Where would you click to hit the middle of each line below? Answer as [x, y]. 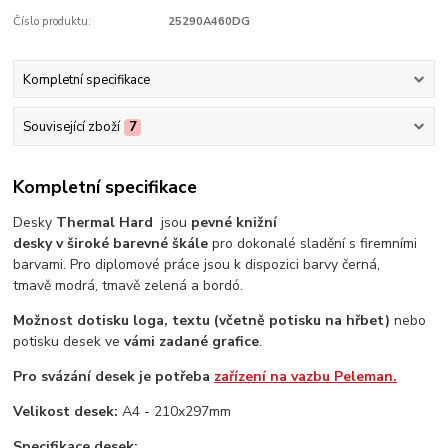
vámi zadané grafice [192, 342]
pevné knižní [234, 223]
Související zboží [71, 126]
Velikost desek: [66, 412]
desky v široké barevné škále [111, 244]
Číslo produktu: [52, 22]
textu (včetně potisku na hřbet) [281, 321]
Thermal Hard [107, 223]
